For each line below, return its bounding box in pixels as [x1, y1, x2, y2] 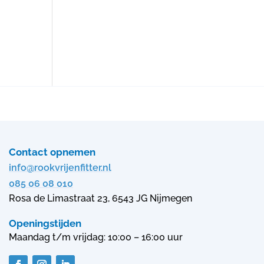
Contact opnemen [8, 146, 95, 158]
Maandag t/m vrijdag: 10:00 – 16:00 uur [8, 232, 183, 243]
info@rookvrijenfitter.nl [8, 162, 111, 173]
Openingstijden [8, 217, 81, 230]
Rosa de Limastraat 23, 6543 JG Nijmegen [8, 193, 192, 204]
